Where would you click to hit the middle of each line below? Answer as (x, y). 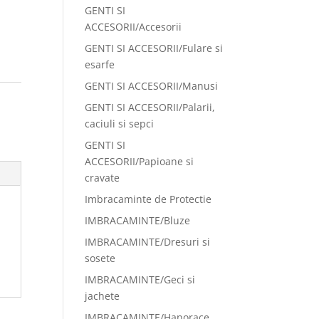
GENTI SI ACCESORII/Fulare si (154, 48)
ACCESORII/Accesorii (134, 27)
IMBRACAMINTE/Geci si (140, 279)
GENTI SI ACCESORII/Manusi (152, 86)
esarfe (100, 64)
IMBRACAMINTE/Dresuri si (148, 242)
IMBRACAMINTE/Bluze (138, 220)
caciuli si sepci (120, 124)
